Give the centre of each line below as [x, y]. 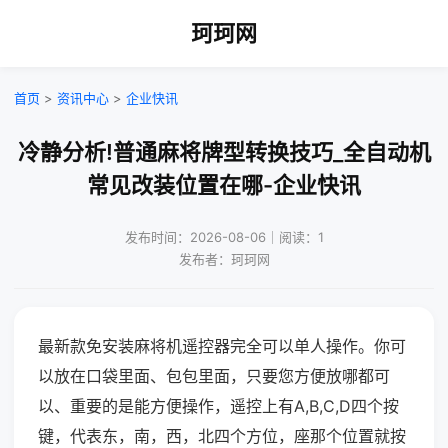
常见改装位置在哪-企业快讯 [224, 185]
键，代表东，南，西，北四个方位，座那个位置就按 [222, 436]
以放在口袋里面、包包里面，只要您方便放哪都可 [214, 376]
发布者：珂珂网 [224, 259]
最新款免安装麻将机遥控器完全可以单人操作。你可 [222, 346]
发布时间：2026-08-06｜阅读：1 [224, 237]
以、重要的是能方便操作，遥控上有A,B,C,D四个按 [218, 406]
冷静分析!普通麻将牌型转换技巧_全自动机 [224, 152]
